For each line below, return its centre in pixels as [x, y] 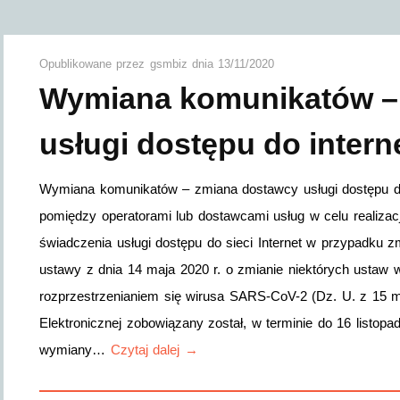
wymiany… [75, 350]
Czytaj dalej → [154, 350]
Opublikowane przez [95, 64]
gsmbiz [171, 64]
